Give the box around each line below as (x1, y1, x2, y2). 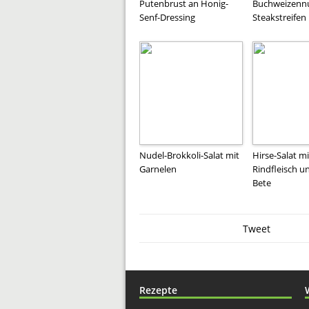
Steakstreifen (252, 10, 306, 23)
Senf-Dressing (139, 10, 195, 23)
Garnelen (139, 162, 177, 175)
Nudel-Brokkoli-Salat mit (139, 148, 239, 161)
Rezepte (139, 283, 177, 297)
